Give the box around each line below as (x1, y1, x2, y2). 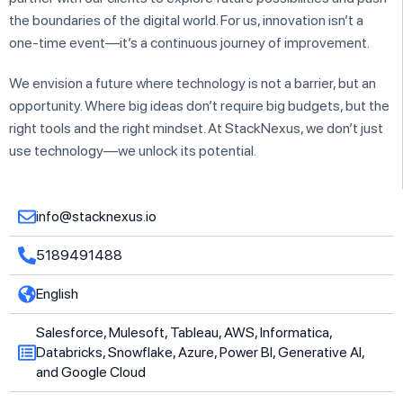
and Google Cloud (36, 363, 146, 381)
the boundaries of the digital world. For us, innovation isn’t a (9, 12, 363, 29)
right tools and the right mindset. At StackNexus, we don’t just (9, 120, 383, 137)
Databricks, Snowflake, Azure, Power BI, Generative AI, (36, 344, 364, 361)
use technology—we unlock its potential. (9, 142, 256, 159)
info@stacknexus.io (36, 208, 157, 225)
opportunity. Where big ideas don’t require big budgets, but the (9, 97, 390, 114)
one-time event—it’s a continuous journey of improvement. (9, 34, 370, 51)
